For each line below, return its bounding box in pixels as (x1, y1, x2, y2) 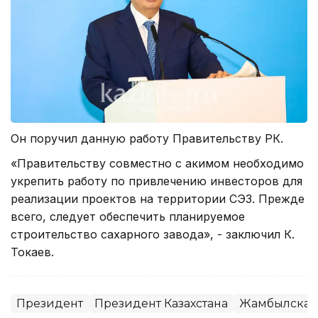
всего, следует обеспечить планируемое (11, 209, 245, 224)
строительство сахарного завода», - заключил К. (11, 227, 295, 242)
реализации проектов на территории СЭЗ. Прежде (11, 192, 305, 207)
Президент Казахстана (94, 297, 228, 311)
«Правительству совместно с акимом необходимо (11, 156, 304, 171)
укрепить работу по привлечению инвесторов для (11, 174, 302, 189)
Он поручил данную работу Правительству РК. (11, 131, 283, 146)
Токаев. (11, 245, 54, 260)
